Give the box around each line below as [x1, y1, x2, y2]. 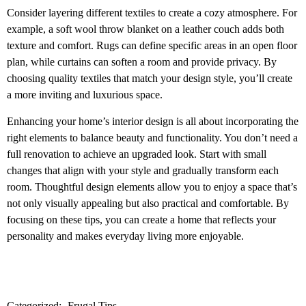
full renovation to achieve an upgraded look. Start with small [7, 148, 266, 160]
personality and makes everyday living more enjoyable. [7, 229, 244, 242]
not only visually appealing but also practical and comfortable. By [7, 197, 289, 209]
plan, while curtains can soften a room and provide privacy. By [7, 56, 277, 68]
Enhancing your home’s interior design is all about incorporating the [7, 115, 298, 127]
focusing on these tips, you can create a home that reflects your [7, 213, 276, 225]
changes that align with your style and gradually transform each [7, 164, 279, 176]
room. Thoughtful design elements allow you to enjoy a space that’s [7, 180, 297, 193]
